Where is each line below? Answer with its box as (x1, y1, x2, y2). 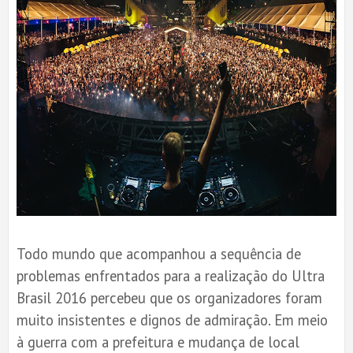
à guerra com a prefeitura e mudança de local (17, 332, 299, 351)
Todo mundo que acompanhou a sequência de (17, 243, 301, 263)
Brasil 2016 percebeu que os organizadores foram (17, 288, 322, 307)
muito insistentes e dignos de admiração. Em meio (17, 310, 328, 329)
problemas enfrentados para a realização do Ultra (17, 266, 325, 285)
